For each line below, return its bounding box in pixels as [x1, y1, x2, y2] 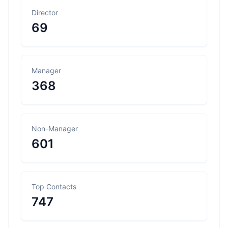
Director [32, 8, 58, 17]
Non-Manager [32, 124, 78, 133]
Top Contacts [32, 182, 76, 191]
